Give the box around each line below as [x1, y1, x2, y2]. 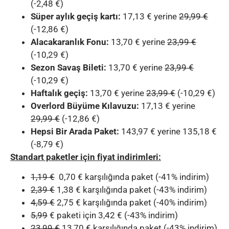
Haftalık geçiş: [31, 87, 88, 98]
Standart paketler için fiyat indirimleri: [10, 151, 161, 162]
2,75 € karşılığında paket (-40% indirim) [55, 197, 207, 208]
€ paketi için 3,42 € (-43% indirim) [48, 210, 178, 221]
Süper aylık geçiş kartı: [31, 11, 121, 21]
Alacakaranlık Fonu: [31, 36, 109, 47]
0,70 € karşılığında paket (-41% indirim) [55, 172, 209, 182]
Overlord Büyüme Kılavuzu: [31, 100, 139, 111]
